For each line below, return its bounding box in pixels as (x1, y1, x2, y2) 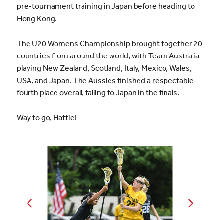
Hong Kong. (16, 13, 57, 24)
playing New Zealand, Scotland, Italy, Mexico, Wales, (16, 62, 192, 73)
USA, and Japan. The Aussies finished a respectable (16, 75, 193, 85)
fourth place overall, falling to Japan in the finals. (16, 87, 179, 97)
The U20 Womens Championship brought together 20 (16, 38, 202, 48)
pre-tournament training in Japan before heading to (16, 1, 195, 11)
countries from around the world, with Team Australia (16, 50, 199, 60)
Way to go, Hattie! (16, 112, 77, 122)
